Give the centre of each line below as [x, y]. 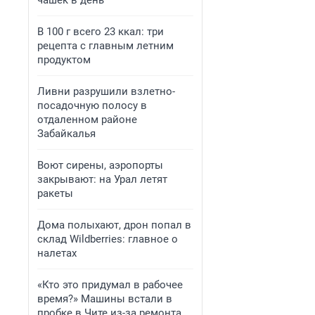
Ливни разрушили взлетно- [106, 91]
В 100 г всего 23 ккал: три [101, 32]
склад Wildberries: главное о [108, 239]
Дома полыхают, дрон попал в [114, 225]
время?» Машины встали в [105, 299]
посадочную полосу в [92, 105]
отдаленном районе [87, 120]
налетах [57, 253]
